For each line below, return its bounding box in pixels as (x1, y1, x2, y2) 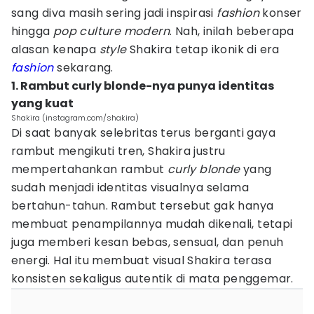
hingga (11, 23, 53, 39)
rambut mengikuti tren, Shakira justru (11, 143, 226, 159)
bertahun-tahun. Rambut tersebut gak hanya (11, 198, 274, 214)
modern (123, 23, 170, 39)
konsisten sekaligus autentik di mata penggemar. (11, 271, 294, 287)
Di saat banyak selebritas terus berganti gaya (11, 125, 275, 141)
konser (262, 5, 302, 21)
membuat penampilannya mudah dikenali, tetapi (11, 216, 293, 232)
